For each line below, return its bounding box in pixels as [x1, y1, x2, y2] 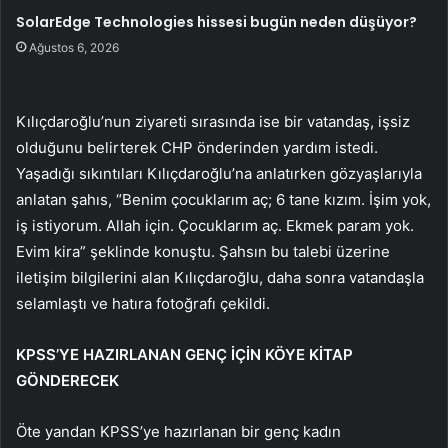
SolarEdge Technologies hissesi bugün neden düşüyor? [16, 12, 418, 33]
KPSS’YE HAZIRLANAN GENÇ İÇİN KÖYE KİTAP [16, 345, 353, 365]
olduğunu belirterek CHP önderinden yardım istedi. [16, 138, 378, 158]
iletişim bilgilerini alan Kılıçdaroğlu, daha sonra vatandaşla [16, 268, 424, 288]
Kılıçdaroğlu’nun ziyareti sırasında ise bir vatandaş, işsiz [16, 112, 410, 132]
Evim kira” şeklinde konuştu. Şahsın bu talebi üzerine [16, 242, 390, 262]
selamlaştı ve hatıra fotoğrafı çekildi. [16, 294, 270, 314]
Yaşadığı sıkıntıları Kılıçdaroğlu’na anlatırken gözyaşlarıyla [16, 164, 422, 184]
